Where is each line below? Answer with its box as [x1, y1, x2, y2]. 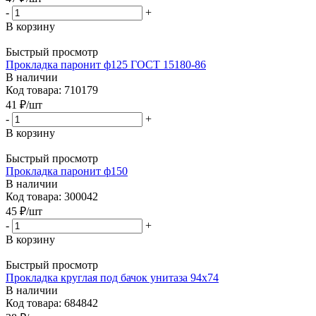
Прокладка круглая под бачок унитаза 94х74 [6, 271, 219, 284]
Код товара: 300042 [6, 190, 98, 202]
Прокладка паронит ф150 [6, 164, 128, 177]
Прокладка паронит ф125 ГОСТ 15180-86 [6, 58, 206, 71]
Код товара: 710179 [6, 83, 98, 96]
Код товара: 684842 [6, 296, 98, 309]
